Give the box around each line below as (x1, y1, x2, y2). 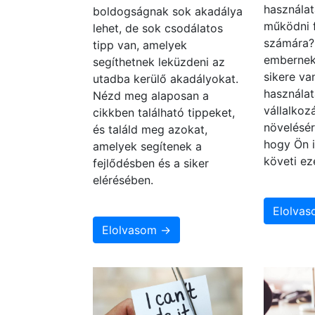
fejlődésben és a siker (93, 156, 209, 171)
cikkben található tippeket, (93, 105, 235, 120)
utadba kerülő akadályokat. (93, 72, 238, 86)
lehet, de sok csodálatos (93, 21, 223, 36)
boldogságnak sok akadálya (93, 4, 243, 19)
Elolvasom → (102, 223, 171, 238)
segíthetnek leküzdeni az (93, 55, 225, 70)
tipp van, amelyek (93, 38, 187, 53)
